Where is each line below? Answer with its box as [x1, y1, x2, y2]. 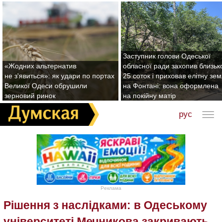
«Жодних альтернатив [4, 62, 76, 70]
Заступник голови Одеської [123, 52, 211, 60]
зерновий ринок [4, 92, 55, 100]
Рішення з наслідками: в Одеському [3, 199, 207, 212]
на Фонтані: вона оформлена [123, 82, 219, 90]
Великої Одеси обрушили [4, 82, 87, 90]
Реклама [101, 185, 121, 191]
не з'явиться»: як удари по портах [4, 72, 114, 80]
